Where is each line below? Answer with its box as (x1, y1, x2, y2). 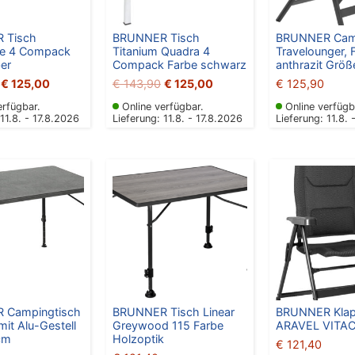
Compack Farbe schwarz (112, 57, 246, 71)
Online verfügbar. (121, 100, 204, 113)
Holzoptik (112, 331, 164, 345)
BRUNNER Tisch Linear (112, 304, 235, 319)
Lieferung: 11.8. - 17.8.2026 (112, 112, 242, 124)
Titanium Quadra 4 (112, 44, 210, 58)
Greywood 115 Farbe (112, 318, 223, 332)
